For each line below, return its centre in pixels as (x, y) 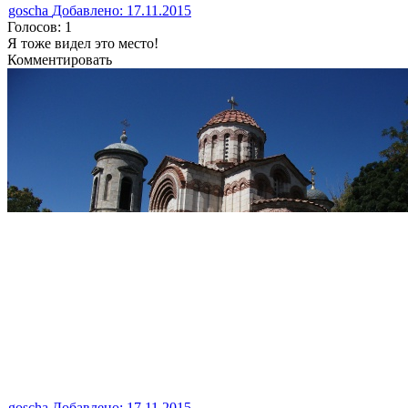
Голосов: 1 (40, 26)
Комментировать (60, 59)
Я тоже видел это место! (83, 43)
